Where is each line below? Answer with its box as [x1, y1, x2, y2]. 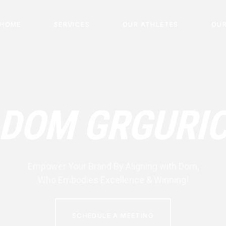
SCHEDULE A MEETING [72, 211, 154, 219]
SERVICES [53, 20, 90, 28]
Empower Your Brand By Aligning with [27, 160, 179, 172]
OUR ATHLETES [122, 20, 179, 28]
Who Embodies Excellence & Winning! [37, 174, 189, 185]
